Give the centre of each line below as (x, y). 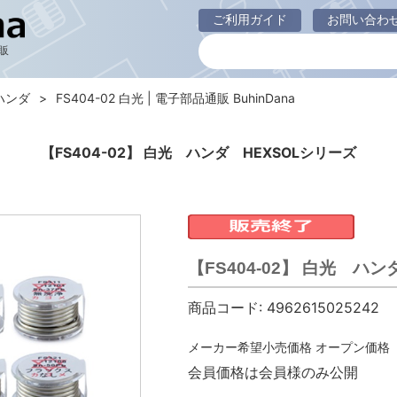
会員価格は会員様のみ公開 (272, 372)
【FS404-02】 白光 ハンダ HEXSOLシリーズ (198, 153)
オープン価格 (352, 347)
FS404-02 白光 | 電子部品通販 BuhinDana (175, 98)
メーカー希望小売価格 (249, 347)
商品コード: (225, 307)
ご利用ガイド (250, 19)
